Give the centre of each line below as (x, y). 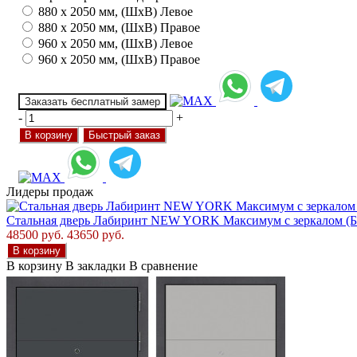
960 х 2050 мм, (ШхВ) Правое (119, 60)
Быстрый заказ (124, 135)
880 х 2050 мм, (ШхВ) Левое (116, 12)
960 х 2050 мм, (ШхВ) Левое (116, 44)
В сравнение (163, 266)
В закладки (96, 266)
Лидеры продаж (50, 192)
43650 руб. (96, 235)
